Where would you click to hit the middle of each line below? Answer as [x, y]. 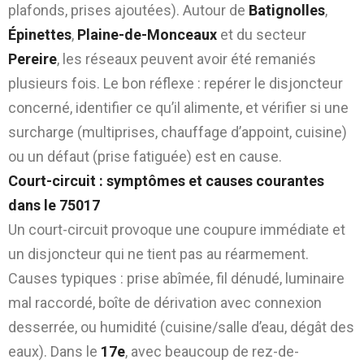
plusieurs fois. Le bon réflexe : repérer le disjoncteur [175, 83]
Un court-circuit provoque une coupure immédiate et [177, 229]
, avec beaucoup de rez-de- [212, 351]
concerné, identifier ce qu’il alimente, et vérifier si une [178, 107]
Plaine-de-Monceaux [147, 34]
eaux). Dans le [54, 351]
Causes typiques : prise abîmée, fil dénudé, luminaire [176, 278]
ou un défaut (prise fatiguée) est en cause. [145, 156]
